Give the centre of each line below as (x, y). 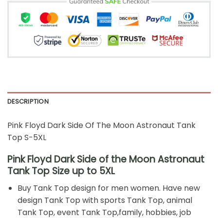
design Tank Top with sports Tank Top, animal (105, 200)
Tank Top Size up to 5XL (61, 171)
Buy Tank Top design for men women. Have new (109, 188)
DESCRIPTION (28, 102)
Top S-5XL (27, 138)
